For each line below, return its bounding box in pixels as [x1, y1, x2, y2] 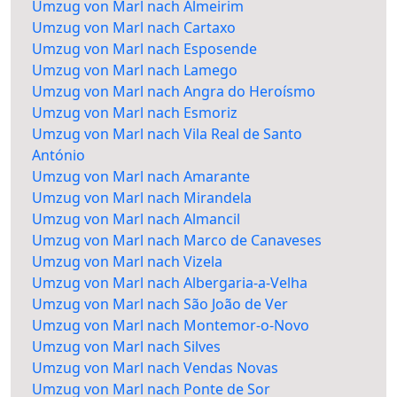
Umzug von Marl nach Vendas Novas [32, 358, 278, 378]
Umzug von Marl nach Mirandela [32, 188, 252, 208]
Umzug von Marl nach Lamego [32, 60, 237, 81]
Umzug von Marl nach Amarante [32, 167, 250, 187]
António [32, 145, 85, 166]
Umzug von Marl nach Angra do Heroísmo [32, 82, 315, 102]
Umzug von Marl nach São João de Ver [32, 294, 288, 315]
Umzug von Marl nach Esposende [32, 39, 257, 59]
